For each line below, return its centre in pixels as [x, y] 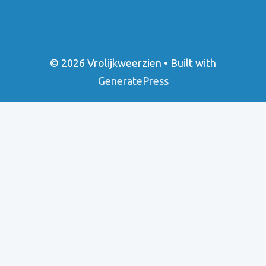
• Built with [189, 63]
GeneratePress [133, 81]
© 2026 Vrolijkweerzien [106, 63]
